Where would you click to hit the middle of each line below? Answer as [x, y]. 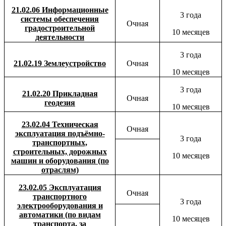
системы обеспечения [60, 19]
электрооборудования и [60, 205]
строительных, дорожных [60, 151]
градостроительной [60, 28]
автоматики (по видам [60, 214]
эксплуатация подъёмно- [60, 133]
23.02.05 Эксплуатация [60, 187]
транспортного [60, 196]
